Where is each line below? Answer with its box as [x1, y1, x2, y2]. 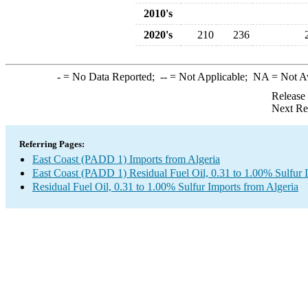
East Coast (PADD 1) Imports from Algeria [32, 153, 220, 165]
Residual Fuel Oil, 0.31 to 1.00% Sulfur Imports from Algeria [32, 181, 298, 192]
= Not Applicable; [166, 71, 253, 82]
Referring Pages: [19, 139, 85, 149]
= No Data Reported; [60, 71, 160, 82]
